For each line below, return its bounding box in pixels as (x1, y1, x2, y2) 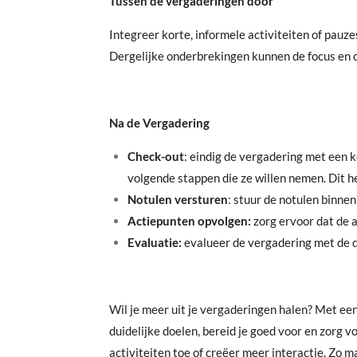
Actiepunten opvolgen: (127, 213, 251, 228)
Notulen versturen (127, 191, 228, 206)
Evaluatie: (127, 234, 182, 249)
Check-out (127, 148, 184, 163)
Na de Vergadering (109, 115, 210, 130)
